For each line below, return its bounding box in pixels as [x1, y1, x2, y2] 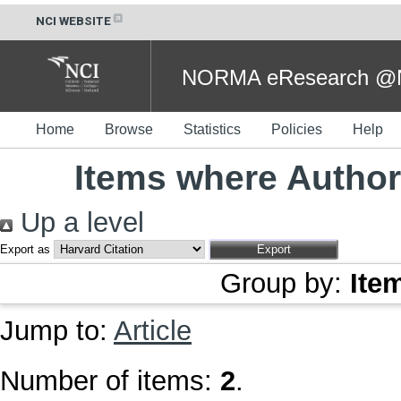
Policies [271, 121, 322, 137]
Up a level [13, 206, 144, 238]
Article [114, 314, 192, 346]
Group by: [220, 267, 350, 299]
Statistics [183, 121, 241, 137]
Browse [105, 121, 153, 137]
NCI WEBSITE [36, 14, 111, 28]
